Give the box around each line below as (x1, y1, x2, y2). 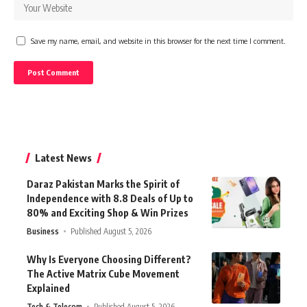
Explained (27, 282, 70, 294)
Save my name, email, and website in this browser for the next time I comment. (31, 36, 286, 45)
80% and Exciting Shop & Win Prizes (27, 206, 188, 219)
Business (27, 225, 59, 236)
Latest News (35, 151, 92, 164)
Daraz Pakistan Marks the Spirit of (27, 177, 180, 190)
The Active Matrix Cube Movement (27, 267, 180, 280)
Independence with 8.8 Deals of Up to (27, 192, 193, 204)
